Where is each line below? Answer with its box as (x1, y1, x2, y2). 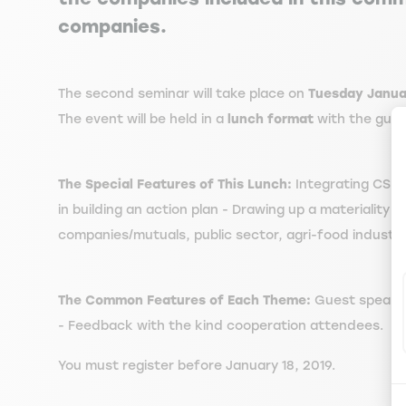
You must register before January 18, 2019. (58, 358, 335, 373)
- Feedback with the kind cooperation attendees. (58, 318, 383, 333)
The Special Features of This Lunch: (58, 177, 295, 192)
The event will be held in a (58, 111, 224, 127)
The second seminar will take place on (58, 86, 308, 101)
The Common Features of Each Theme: (58, 293, 311, 308)
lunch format (224, 111, 314, 127)
